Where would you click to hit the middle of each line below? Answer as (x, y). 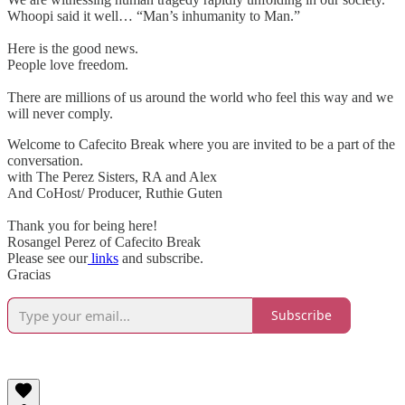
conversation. (45, 160)
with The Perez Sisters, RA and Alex (112, 176)
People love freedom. (68, 64)
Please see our (47, 258)
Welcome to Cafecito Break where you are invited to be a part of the (201, 144)
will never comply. (60, 113)
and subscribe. (161, 258)
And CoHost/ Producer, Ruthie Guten (115, 193)
